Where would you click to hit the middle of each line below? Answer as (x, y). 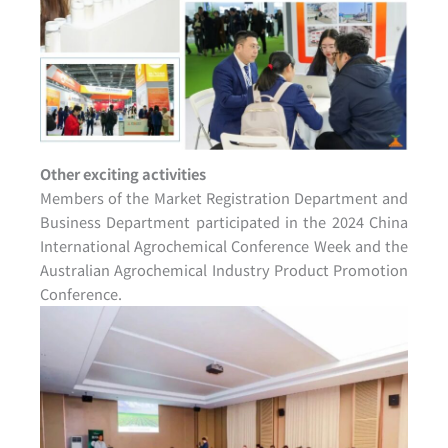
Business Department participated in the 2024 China (224, 221)
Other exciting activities (123, 173)
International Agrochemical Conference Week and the (224, 245)
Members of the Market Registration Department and (224, 197)
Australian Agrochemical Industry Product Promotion (224, 269)
